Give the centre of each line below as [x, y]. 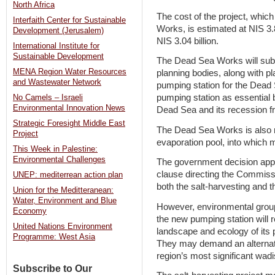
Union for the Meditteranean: [63, 191]
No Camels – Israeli [48, 98]
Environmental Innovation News [69, 108]
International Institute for [56, 46]
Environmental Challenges [59, 160]
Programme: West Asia [54, 237]
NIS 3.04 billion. [188, 41]
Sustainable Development [58, 57]
